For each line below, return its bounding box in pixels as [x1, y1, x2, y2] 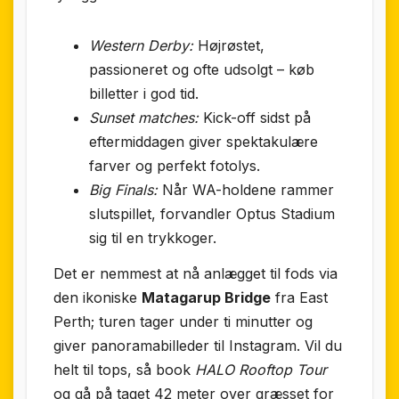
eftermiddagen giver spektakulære [89, 133, 318, 151]
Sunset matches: [89, 109, 199, 127]
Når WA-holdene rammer [158, 181, 334, 199]
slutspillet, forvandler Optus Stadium [89, 205, 335, 224]
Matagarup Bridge [142, 289, 271, 307]
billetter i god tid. [89, 85, 199, 103]
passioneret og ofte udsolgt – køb [89, 61, 314, 79]
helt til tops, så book [53, 361, 195, 379]
